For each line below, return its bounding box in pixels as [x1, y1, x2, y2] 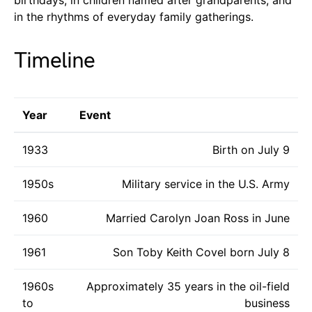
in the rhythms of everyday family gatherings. [14, 9, 253, 24]
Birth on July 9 [212, 142, 290, 157]
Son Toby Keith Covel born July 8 [113, 244, 290, 259]
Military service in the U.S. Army [122, 176, 290, 191]
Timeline [14, 47, 95, 75]
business [244, 295, 290, 310]
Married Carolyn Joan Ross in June [106, 210, 290, 225]
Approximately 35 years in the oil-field [86, 279, 290, 293]
